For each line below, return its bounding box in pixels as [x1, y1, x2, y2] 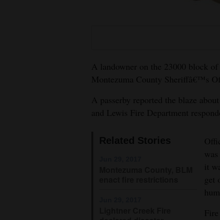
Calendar [8, 166, 40, 177]
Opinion [8, 30, 35, 42]
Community [8, 152, 48, 164]
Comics [8, 188, 33, 199]
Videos [8, 109, 31, 120]
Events [8, 66, 30, 77]
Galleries [8, 131, 37, 142]
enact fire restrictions [99, 173, 178, 185]
